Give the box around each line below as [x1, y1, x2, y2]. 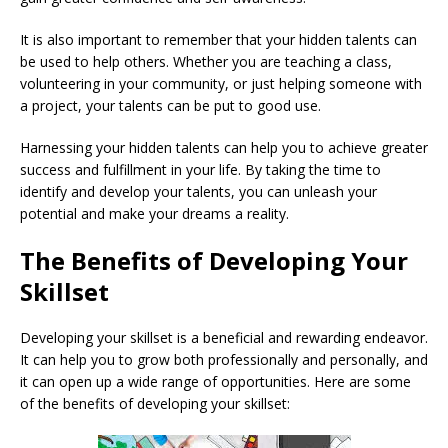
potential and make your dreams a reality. [20, 203, 289, 223]
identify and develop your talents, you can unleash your [20, 181, 377, 201]
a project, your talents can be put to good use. [20, 95, 321, 115]
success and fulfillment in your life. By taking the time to [20, 159, 381, 179]
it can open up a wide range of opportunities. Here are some [20, 371, 411, 391]
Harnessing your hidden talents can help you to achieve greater [20, 137, 428, 157]
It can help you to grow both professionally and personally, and [20, 349, 428, 369]
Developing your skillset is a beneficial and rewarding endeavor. [20, 327, 428, 347]
